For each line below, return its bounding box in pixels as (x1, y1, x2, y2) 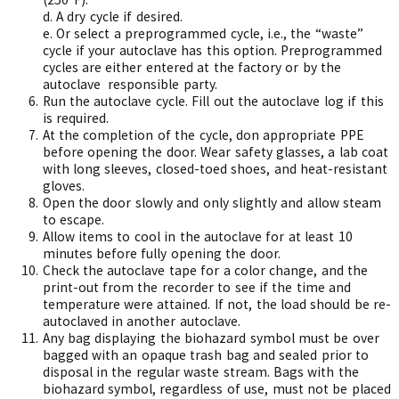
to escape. (42, 211, 105, 228)
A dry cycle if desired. (56, 8, 183, 25)
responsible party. (108, 76, 222, 93)
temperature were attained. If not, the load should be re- (42, 296, 392, 313)
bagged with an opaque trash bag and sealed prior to (42, 346, 370, 363)
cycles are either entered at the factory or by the (42, 59, 342, 76)
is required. (42, 110, 110, 126)
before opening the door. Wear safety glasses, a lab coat (42, 143, 389, 160)
